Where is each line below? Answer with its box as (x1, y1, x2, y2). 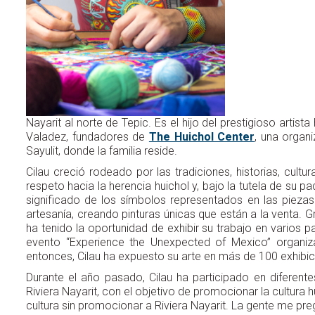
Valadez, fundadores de (26, 129, 149, 143)
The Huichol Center (148, 129, 255, 143)
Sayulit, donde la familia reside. (26, 143, 177, 157)
